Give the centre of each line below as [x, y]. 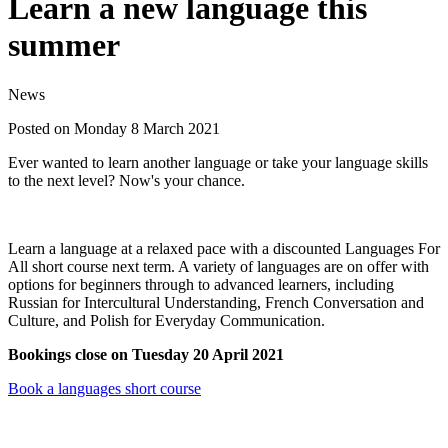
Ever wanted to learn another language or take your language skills [218, 162]
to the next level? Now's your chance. [126, 180]
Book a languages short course [104, 388]
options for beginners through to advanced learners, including [201, 284]
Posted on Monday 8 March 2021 [114, 128]
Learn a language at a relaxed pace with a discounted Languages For [224, 248]
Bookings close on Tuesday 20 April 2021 [146, 354]
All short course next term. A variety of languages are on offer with [218, 266]
